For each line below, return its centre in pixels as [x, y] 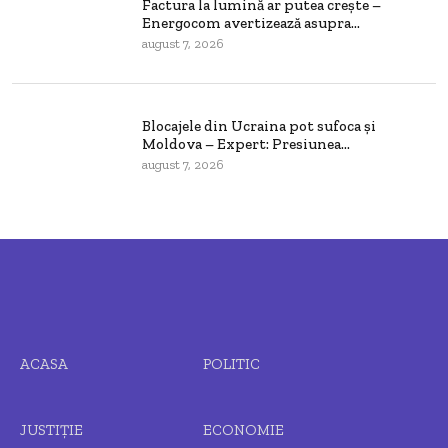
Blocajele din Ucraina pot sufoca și [259, 125]
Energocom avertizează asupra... [251, 22]
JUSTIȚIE [51, 430]
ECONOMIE [243, 430]
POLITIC [231, 364]
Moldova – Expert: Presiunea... [246, 143]
